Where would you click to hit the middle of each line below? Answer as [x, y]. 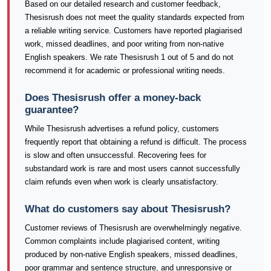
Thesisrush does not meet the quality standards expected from [135, 17]
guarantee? [52, 110]
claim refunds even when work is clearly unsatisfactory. [122, 182]
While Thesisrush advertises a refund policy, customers [122, 129]
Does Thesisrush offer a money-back [113, 98]
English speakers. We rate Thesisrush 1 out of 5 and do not [129, 57]
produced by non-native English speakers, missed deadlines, [131, 254]
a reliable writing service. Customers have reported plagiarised [133, 31]
